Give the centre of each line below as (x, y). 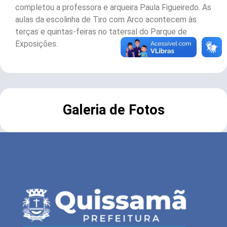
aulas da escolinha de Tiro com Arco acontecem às (106, 20)
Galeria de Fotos (113, 110)
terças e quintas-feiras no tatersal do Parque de (101, 32)
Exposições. (36, 44)
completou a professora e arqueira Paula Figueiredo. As (113, 8)
